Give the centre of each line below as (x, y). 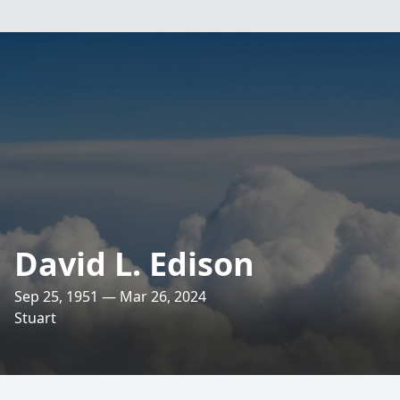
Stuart (35, 318)
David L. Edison (134, 264)
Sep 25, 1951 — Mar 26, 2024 (110, 296)
